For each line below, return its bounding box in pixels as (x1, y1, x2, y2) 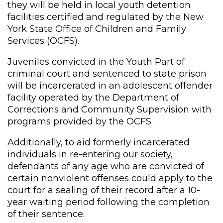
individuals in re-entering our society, (7, 148, 173, 160)
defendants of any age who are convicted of (7, 160, 204, 172)
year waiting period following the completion (7, 196, 210, 208)
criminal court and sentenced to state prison (7, 68, 207, 79)
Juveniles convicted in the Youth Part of (7, 56, 185, 67)
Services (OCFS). (7, 35, 79, 46)
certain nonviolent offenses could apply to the (7, 172, 213, 184)
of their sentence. (7, 208, 85, 220)
